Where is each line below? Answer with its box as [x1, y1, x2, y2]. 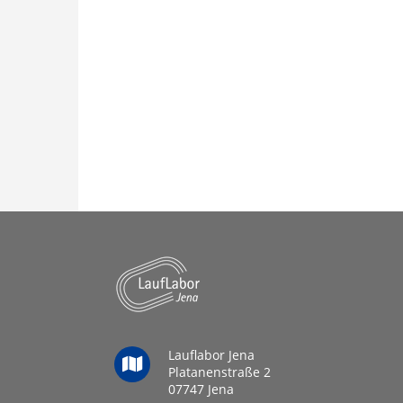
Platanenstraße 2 [168, 363, 271, 381]
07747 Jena [168, 381, 234, 398]
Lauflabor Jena [168, 346, 255, 363]
